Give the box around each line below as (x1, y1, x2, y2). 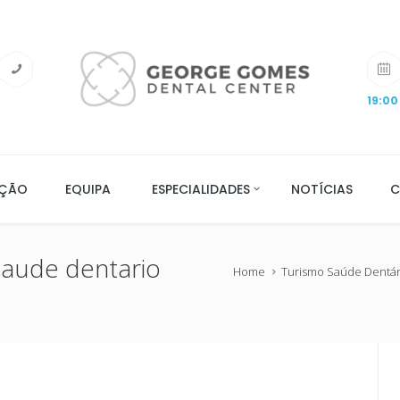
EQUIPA (64, 179, 111, 198)
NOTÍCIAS (291, 179, 354, 198)
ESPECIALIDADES (152, 179, 250, 198)
